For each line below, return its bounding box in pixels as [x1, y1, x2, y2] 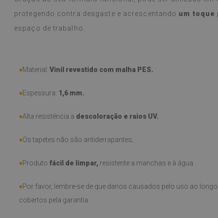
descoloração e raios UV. [76, 112, 159, 120]
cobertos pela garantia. [19, 196, 90, 204]
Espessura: [22, 89, 58, 97]
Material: [22, 65, 50, 73]
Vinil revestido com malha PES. [50, 65, 153, 73]
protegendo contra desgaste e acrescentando [14, 9, 179, 18]
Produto [22, 159, 49, 167]
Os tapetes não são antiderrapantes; [22, 135, 133, 144]
